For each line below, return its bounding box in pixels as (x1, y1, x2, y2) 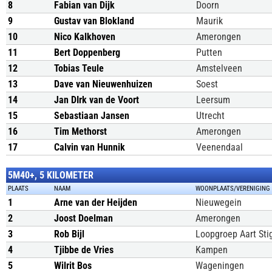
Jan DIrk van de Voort (54, 94, 139, 106)
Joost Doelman (54, 212, 113, 224)
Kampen (195, 244, 228, 256)
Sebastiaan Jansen (54, 110, 129, 121)
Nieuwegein (195, 197, 242, 208)
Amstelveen (196, 63, 242, 74)
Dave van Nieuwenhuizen (54, 78, 152, 90)
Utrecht (196, 110, 225, 121)
